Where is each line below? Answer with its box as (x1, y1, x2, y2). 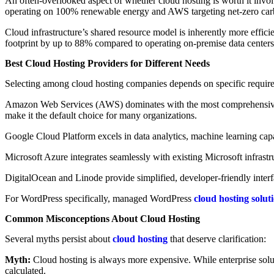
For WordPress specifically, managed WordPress (5, 193, 194, 204)
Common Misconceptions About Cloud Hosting (5, 213, 200, 224)
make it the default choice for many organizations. (5, 110, 197, 120)
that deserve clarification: (168, 234, 266, 244)
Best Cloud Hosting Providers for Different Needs (5, 58, 210, 68)
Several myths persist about (5, 234, 113, 244)
